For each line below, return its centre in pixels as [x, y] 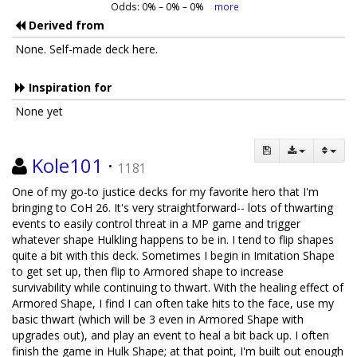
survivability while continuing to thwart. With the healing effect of [178, 287]
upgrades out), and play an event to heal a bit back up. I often [171, 335]
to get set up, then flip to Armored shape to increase [148, 271]
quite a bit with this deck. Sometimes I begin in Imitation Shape [173, 255]
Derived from [65, 25]
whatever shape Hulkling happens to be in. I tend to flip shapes [173, 239]
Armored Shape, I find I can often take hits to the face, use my [173, 303]
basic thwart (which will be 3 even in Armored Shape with [158, 319]
